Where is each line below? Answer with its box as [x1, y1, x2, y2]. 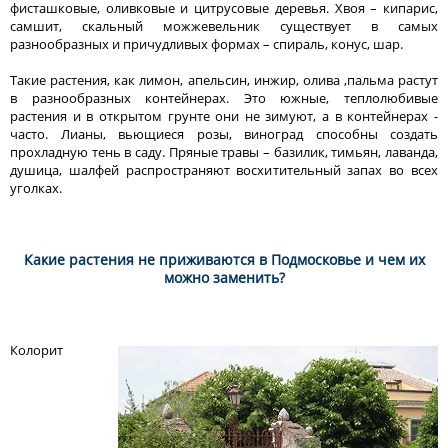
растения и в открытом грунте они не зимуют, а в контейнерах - [10, 106, 438, 125]
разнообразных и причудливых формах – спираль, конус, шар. [10, 34, 403, 53]
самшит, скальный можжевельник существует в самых [10, 16, 438, 35]
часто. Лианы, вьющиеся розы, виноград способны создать [10, 124, 438, 143]
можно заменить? [163, 267, 285, 287]
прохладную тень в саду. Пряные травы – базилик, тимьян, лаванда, [10, 142, 438, 161]
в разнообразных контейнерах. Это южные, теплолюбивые [10, 88, 438, 107]
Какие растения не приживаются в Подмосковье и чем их [23, 249, 425, 269]
